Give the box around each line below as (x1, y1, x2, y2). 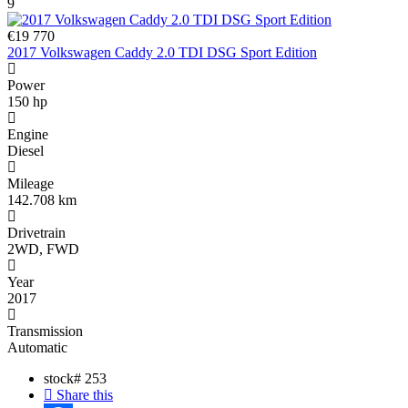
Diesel (7, 143, 44, 159)
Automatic (7, 340, 67, 356)
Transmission (7, 323, 83, 340)
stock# (44, 371, 85, 387)
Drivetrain (7, 225, 66, 241)
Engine (7, 127, 48, 143)
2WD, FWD (7, 241, 79, 258)
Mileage (7, 176, 54, 192)
